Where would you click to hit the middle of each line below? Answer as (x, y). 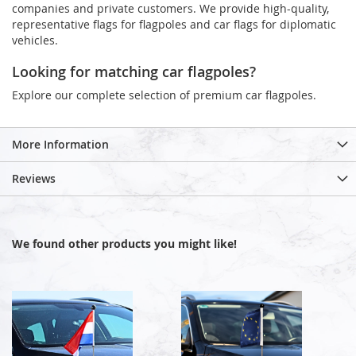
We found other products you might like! (124, 243)
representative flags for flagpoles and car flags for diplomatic (174, 24)
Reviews (34, 178)
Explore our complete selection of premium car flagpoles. (164, 95)
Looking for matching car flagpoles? (134, 71)
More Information (60, 144)
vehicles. (35, 40)
